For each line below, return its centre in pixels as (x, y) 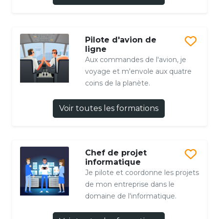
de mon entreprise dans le (130, 184)
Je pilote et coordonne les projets (142, 172)
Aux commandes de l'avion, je (135, 59)
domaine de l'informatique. (131, 196)
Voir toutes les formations (109, 108)
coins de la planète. (117, 83)
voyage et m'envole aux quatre (138, 71)
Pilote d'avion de (120, 40)
